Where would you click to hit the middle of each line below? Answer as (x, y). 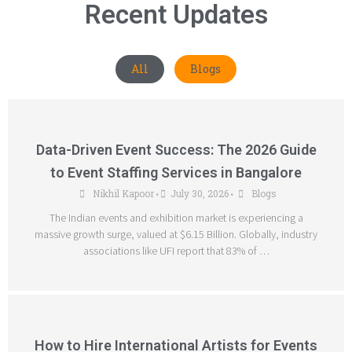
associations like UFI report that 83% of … (176, 251)
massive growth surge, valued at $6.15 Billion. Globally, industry (176, 234)
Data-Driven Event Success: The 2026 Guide (176, 150)
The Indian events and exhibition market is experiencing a (176, 218)
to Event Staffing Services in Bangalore (176, 172)
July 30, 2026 (199, 193)
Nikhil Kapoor (123, 193)
